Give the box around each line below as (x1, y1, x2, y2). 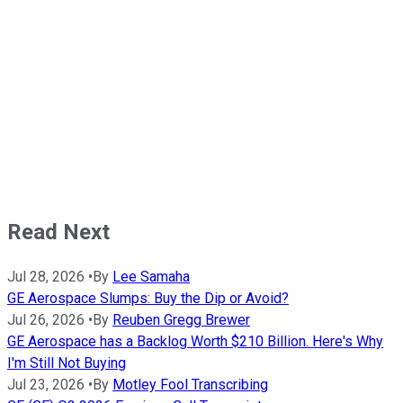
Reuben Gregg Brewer (112, 311, 250, 329)
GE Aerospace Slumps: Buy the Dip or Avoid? (7, 290, 289, 308)
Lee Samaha (112, 268, 190, 286)
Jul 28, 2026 (7, 268, 85, 286)
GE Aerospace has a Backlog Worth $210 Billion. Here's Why (7, 333, 383, 351)
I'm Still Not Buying (7, 354, 126, 372)
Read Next (7, 219, 110, 246)
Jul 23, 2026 (7, 376, 85, 394)
